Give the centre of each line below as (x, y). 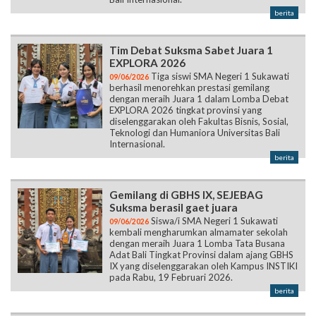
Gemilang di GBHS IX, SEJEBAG (186, 194)
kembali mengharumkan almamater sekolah (199, 232)
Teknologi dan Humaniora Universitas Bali (195, 132)
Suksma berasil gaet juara (174, 207)
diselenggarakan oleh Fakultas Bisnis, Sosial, (199, 121)
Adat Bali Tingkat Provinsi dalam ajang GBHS (201, 254)
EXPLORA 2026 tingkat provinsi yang (186, 110)
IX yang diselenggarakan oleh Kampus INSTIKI (203, 266)
